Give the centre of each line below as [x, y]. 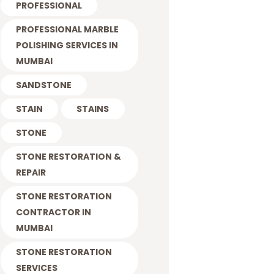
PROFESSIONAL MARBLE [67, 29]
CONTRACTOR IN [53, 212]
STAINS [93, 109]
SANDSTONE [43, 85]
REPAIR [31, 172]
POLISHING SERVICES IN [67, 45]
